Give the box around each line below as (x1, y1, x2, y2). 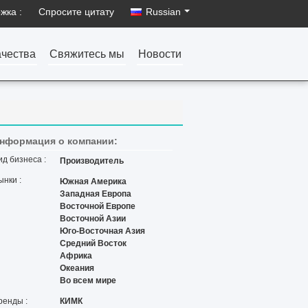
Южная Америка (60, 177, 126, 186)
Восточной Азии (60, 214, 126, 223)
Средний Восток (60, 239, 126, 248)
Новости (138, 48, 181, 60)
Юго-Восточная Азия (60, 226, 145, 236)
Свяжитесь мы (49, 48, 124, 60)
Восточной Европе (60, 201, 135, 211)
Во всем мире (60, 276, 116, 285)
